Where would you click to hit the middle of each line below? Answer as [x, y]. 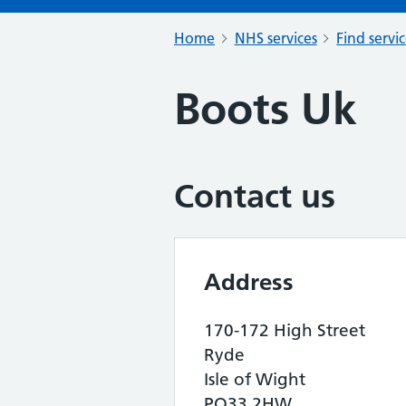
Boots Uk [266, 109]
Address [249, 282]
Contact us [255, 196]
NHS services [275, 38]
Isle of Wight [255, 379]
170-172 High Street [285, 330]
